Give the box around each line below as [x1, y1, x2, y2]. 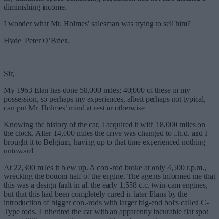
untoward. [4, 147, 35, 155]
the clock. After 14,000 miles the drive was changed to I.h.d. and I [4, 129, 207, 138]
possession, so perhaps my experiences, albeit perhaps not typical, [4, 95, 206, 104]
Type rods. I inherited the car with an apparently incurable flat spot [4, 207, 208, 216]
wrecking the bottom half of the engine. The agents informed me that [4, 172, 215, 181]
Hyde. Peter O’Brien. [4, 36, 70, 45]
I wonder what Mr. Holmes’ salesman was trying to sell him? [4, 20, 191, 28]
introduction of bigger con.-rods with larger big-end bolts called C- [4, 198, 209, 207]
